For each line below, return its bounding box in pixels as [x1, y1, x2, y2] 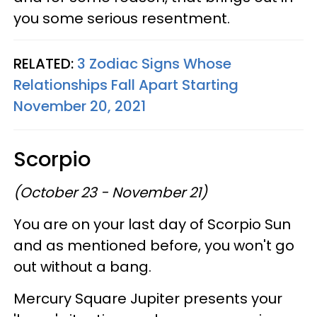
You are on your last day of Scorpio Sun [13, 214, 291, 234]
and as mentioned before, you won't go [13, 236, 294, 255]
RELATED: [13, 54, 77, 74]
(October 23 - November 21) [13, 183, 207, 202]
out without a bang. [13, 257, 151, 277]
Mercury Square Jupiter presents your [13, 289, 282, 309]
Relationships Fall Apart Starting [13, 75, 238, 95]
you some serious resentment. [13, 8, 230, 28]
